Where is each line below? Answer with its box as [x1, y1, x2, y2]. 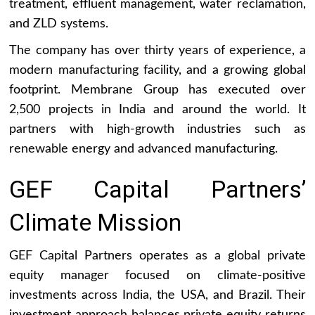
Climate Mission [9, 207, 182, 236]
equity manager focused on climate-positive [9, 269, 306, 282]
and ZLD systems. [9, 17, 109, 30]
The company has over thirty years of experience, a [9, 44, 306, 57]
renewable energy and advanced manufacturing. [9, 142, 278, 155]
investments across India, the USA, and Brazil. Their [9, 288, 306, 302]
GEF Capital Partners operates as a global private [9, 249, 306, 262]
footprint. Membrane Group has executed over [9, 83, 306, 96]
